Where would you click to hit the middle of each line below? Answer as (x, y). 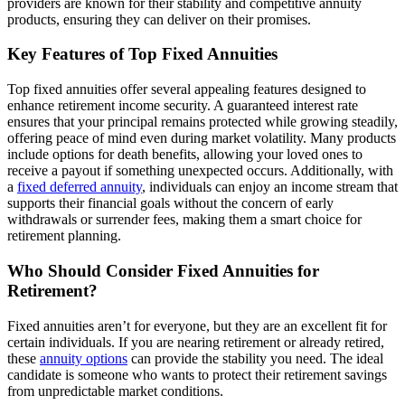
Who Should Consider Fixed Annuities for (163, 270)
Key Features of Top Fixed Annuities (142, 54)
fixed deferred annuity (80, 187)
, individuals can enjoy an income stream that (270, 187)
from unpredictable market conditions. (115, 391)
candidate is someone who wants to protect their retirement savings (197, 374)
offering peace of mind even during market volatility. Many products (202, 138)
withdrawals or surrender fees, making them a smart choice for (184, 220)
